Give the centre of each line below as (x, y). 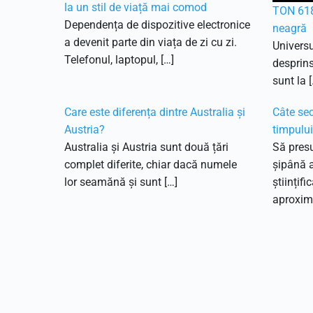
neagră (289, 28)
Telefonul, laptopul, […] (119, 60)
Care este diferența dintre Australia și (155, 112)
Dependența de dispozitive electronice (157, 25)
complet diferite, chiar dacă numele (151, 165)
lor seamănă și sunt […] (121, 182)
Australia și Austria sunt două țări (146, 147)
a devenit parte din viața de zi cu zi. (151, 42)
